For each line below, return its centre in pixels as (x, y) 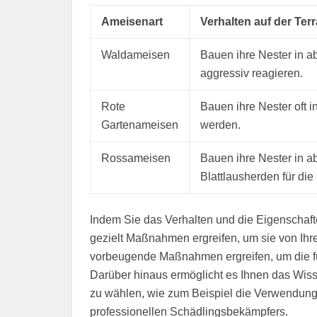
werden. (220, 125)
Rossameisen (136, 158)
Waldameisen (136, 55)
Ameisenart (132, 22)
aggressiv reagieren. (252, 73)
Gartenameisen (140, 125)
